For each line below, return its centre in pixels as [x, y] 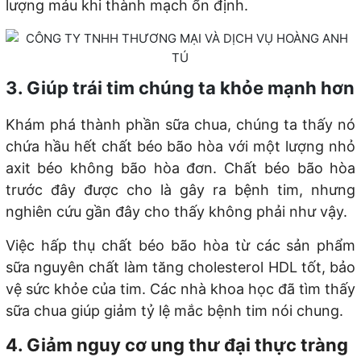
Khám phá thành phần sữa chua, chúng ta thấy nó [180, 124]
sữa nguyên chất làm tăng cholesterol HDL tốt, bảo [180, 267]
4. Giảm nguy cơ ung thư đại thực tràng [176, 345]
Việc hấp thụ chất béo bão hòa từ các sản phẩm [180, 245]
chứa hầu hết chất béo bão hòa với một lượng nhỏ [180, 146]
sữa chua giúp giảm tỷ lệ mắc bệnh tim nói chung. [174, 311]
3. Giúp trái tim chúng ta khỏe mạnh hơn [180, 88]
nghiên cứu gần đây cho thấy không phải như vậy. [176, 212]
